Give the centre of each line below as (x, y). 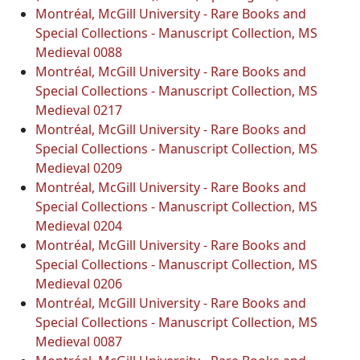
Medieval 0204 (79, 225)
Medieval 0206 (79, 283)
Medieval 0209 (79, 168)
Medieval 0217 (79, 110)
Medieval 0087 (79, 341)
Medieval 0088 (79, 52)
